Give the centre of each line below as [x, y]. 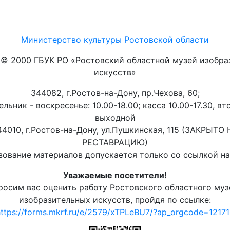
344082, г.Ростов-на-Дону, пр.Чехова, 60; [115, 93]
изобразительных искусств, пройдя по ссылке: [115, 200]
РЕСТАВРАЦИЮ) [115, 142]
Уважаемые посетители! [115, 175]
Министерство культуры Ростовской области [115, 40]
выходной [115, 118]
